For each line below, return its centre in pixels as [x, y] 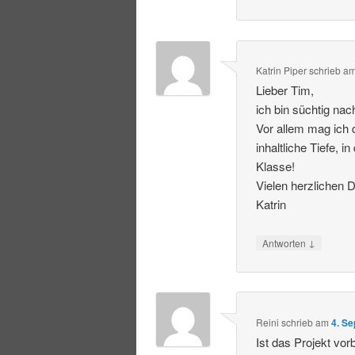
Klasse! [276, 166]
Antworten [286, 243]
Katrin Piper [282, 71]
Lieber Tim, [285, 90]
